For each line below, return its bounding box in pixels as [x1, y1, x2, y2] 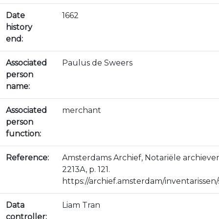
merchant [62, 106, 101, 115]
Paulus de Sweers [62, 58, 132, 67]
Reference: [6, 153, 49, 162]
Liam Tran [62, 200, 100, 210]
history [6, 22, 32, 32]
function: [6, 129, 41, 138]
